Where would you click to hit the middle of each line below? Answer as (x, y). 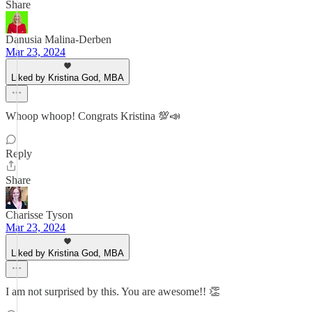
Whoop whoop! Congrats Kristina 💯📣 (93, 116)
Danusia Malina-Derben (58, 39)
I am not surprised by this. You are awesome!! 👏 (113, 291)
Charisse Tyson (39, 215)
